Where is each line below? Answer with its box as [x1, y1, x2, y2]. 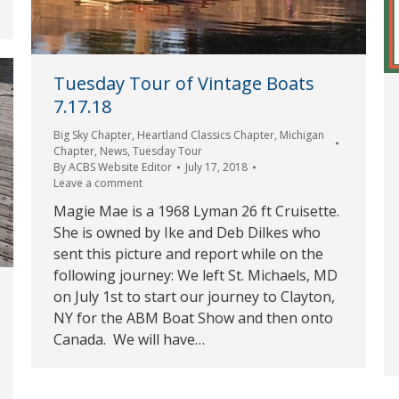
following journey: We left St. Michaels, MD [53, 265, 338, 286]
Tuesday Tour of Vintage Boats [53, 71, 314, 96]
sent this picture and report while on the [53, 244, 323, 265]
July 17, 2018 [185, 159, 248, 175]
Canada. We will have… [53, 330, 205, 350]
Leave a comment [53, 175, 142, 191]
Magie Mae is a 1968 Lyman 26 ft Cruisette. [53, 201, 343, 222]
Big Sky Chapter [53, 127, 132, 143]
